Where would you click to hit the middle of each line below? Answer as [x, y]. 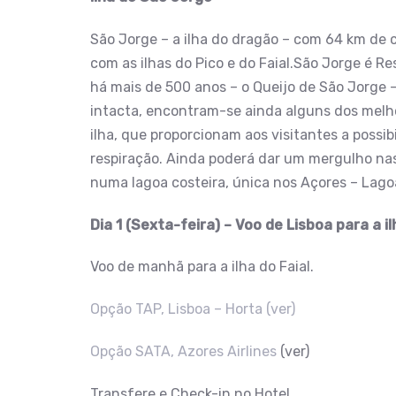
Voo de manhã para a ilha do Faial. [202, 267]
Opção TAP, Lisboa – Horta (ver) [193, 309]
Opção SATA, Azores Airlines [183, 351]
